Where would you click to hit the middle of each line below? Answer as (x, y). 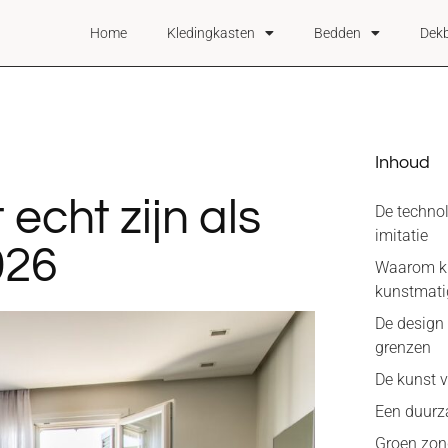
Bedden (338, 33)
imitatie (402, 235)
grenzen (403, 347)
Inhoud (403, 162)
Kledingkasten (211, 33)
